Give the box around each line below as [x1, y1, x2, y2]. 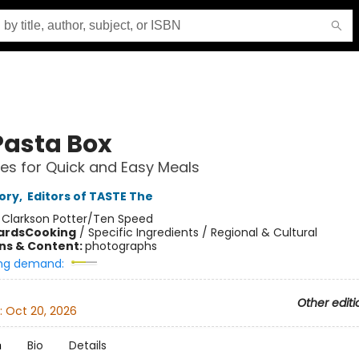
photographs [84, 238, 157, 254]
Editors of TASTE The [26, 188, 153, 204]
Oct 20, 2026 [5, 303, 77, 320]
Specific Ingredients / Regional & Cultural [87, 224, 317, 240]
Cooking [24, 224, 76, 240]
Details [68, 337, 107, 353]
